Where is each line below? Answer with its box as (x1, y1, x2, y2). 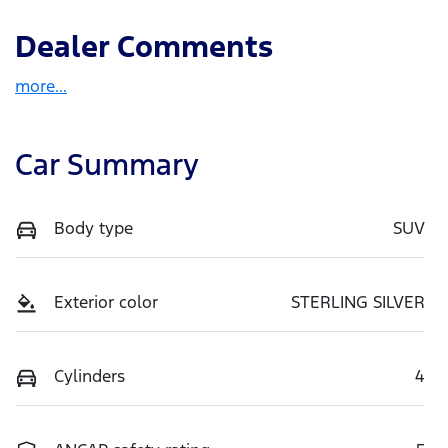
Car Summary (15, 146, 199, 184)
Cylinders (54, 365, 125, 388)
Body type (54, 217, 133, 240)
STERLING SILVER (291, 291, 425, 314)
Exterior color (54, 291, 158, 314)
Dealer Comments (15, 28, 273, 66)
